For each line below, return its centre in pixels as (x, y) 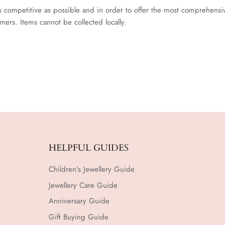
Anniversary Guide (79, 201)
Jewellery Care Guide (83, 185)
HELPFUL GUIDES (88, 148)
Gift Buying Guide (78, 217)
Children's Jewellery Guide (91, 169)
